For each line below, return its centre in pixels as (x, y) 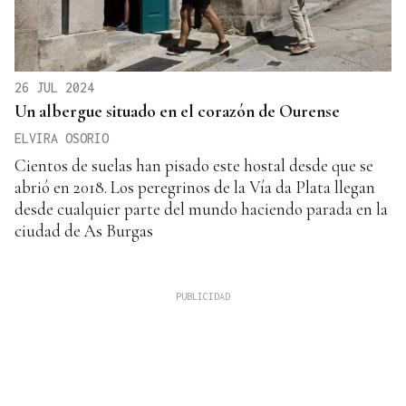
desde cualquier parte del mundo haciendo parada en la (201, 209)
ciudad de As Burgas (84, 231)
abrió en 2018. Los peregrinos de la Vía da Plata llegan (195, 188)
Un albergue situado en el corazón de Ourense (177, 111)
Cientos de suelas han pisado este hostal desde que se (194, 166)
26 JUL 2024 (54, 88)
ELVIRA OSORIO (62, 139)
